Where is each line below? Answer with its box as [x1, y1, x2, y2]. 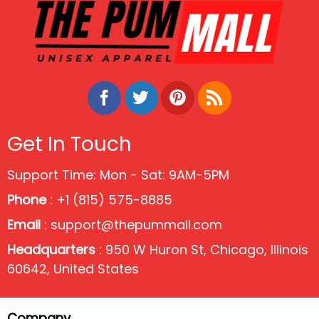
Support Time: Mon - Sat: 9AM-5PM [7, 165, 229, 184]
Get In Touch [7, 130, 132, 158]
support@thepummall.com [51, 215, 222, 234]
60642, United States [7, 259, 139, 278]
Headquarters [7, 240, 95, 258]
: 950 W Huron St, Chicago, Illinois [95, 240, 308, 258]
